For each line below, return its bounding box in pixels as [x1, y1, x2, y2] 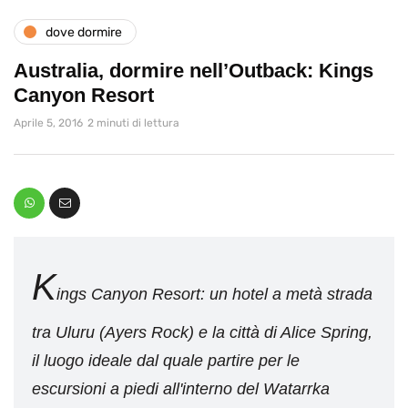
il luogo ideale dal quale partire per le [32, 352, 300, 371]
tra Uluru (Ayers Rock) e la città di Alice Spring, [32, 323, 372, 342]
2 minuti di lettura [87, 117, 179, 130]
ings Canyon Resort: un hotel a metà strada [56, 285, 372, 304]
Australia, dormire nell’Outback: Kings [14, 59, 373, 83]
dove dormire [46, 24, 122, 40]
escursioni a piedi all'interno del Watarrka [32, 380, 330, 399]
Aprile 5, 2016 [14, 117, 83, 130]
